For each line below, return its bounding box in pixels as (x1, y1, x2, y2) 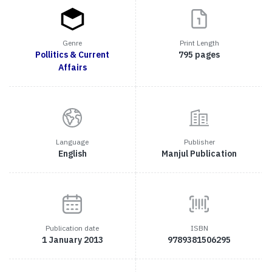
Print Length (179, 38, 219, 48)
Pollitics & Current (35, 49, 109, 61)
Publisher (183, 137, 215, 147)
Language (56, 137, 89, 147)
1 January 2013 (41, 234, 103, 246)
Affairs (58, 62, 87, 73)
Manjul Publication (161, 148, 237, 160)
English (58, 148, 87, 160)
